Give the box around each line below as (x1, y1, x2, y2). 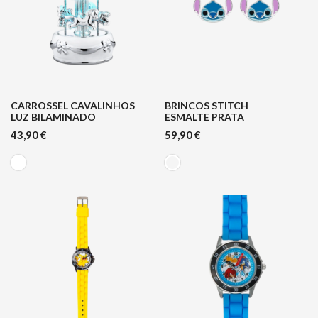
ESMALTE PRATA (164, 111, 244, 124)
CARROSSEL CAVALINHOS (11, 99, 135, 112)
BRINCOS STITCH (164, 99, 248, 112)
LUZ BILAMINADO (11, 111, 96, 124)
